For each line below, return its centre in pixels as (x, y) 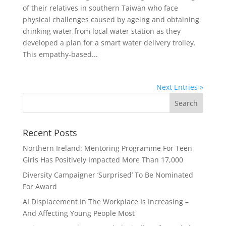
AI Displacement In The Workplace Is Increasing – (105, 202)
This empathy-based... (60, 54)
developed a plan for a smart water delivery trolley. (109, 43)
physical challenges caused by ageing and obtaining (111, 19)
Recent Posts (50, 133)
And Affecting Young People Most (78, 213)
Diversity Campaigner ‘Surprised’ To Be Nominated (108, 175)
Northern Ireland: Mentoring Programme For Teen (107, 148)
